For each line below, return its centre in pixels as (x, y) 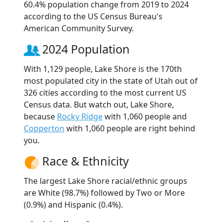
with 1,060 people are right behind (130, 129)
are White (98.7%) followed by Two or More (104, 193)
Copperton (44, 129)
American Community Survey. (79, 28)
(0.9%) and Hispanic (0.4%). (73, 205)
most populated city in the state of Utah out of (111, 81)
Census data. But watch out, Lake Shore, (99, 105)
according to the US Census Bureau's (93, 16)
